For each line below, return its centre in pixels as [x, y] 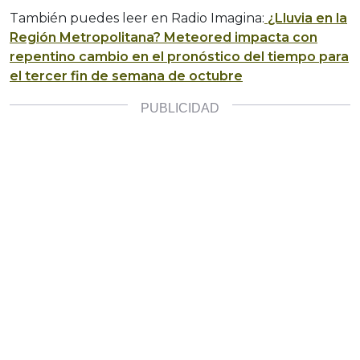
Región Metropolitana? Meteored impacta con [164, 38]
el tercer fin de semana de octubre [126, 76]
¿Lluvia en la [306, 18]
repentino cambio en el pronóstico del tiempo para [179, 57]
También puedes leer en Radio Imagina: [137, 18]
